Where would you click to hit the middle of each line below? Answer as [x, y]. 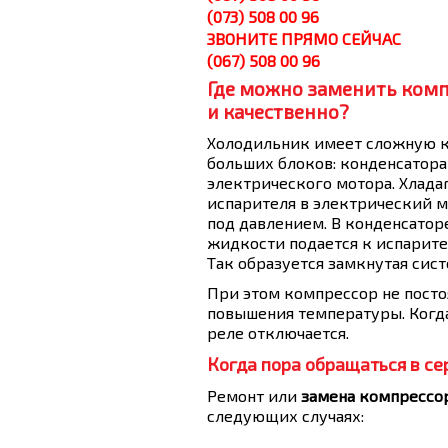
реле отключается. [278, 332]
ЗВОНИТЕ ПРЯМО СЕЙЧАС [304, 38]
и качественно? [278, 111]
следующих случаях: [285, 415]
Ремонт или [254, 395]
